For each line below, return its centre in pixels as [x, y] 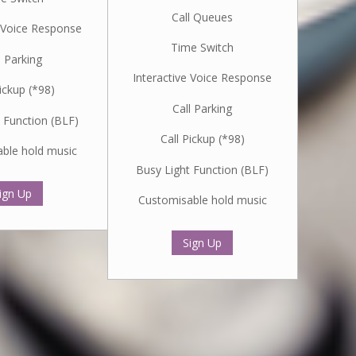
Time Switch [203, 48]
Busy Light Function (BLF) [203, 169]
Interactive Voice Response [203, 78]
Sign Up [203, 243]
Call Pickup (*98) [202, 139]
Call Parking [203, 108]
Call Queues [203, 17]
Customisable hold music [202, 199]
